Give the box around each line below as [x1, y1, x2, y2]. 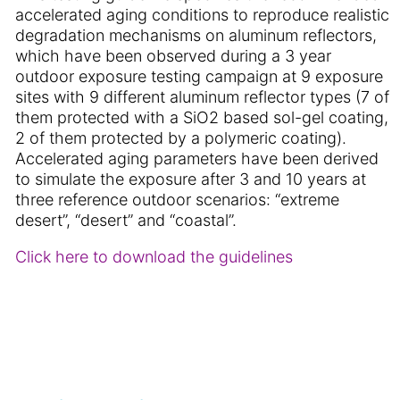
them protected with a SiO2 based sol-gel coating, [15, 108, 388, 127]
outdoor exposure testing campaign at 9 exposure [15, 67, 383, 86]
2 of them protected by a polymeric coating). [15, 129, 346, 147]
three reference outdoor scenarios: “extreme [15, 190, 339, 209]
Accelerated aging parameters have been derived [15, 149, 379, 168]
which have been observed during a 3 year [15, 46, 331, 65]
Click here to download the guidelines [15, 247, 293, 266]
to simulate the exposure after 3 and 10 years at [15, 170, 366, 188]
